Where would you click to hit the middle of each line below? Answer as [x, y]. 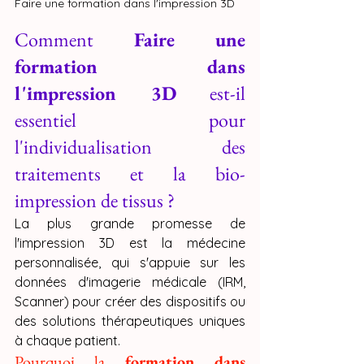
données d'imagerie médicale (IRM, [130, 282]
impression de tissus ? [95, 201]
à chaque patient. [67, 341]
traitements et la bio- [130, 174]
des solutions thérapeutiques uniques [130, 321]
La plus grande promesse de [130, 224]
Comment [74, 40]
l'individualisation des [130, 147]
